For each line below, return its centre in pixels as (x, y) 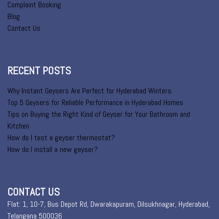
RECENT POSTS (39, 70)
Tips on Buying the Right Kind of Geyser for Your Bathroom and (99, 114)
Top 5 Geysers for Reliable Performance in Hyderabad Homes (95, 102)
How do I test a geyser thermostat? (61, 138)
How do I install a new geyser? (53, 149)
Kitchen (18, 126)
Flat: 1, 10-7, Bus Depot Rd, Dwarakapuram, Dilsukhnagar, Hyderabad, (109, 204)
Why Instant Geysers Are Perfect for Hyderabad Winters (89, 91)
